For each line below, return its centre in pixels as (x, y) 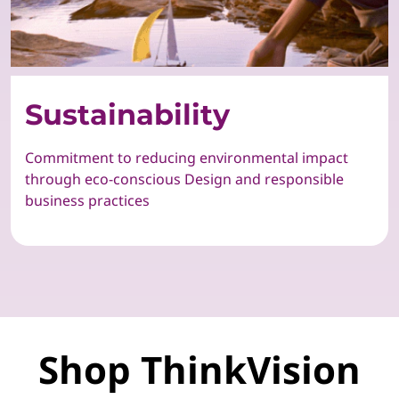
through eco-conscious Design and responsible (184, 179)
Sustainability (127, 114)
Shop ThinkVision (199, 369)
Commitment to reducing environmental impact (187, 157)
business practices (87, 200)
